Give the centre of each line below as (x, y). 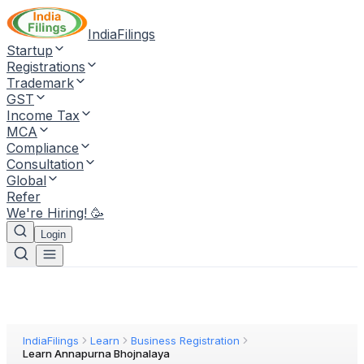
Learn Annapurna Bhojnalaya (96, 353)
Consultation (45, 164)
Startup (30, 50)
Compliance (43, 148)
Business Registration (185, 340)
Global (26, 180)
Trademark (40, 83)
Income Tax (43, 115)
